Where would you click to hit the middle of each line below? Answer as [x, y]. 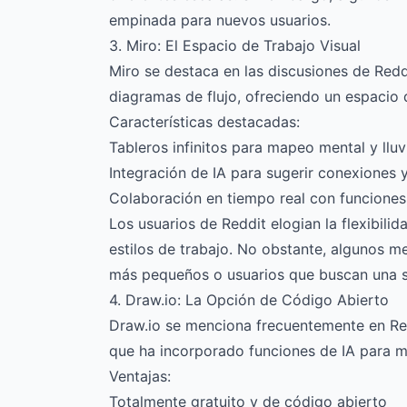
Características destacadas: [204, 122]
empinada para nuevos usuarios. [220, 20]
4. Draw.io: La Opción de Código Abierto [249, 300]
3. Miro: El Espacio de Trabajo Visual [235, 45]
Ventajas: [140, 376]
